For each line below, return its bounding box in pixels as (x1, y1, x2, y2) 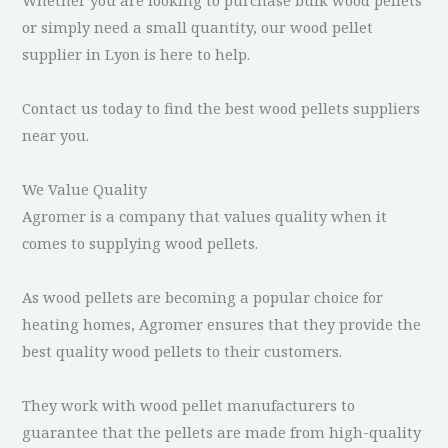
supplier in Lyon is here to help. (22, 43, 251, 64)
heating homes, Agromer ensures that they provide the (22, 313, 422, 334)
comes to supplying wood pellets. (22, 232, 259, 253)
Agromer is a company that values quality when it (22, 205, 388, 226)
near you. (22, 124, 90, 145)
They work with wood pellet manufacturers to (22, 394, 356, 415)
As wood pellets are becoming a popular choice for (22, 286, 384, 307)
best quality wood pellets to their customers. (22, 340, 343, 361)
